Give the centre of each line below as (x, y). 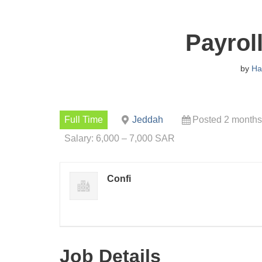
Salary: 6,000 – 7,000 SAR (120, 138)
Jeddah (148, 120)
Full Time (84, 120)
